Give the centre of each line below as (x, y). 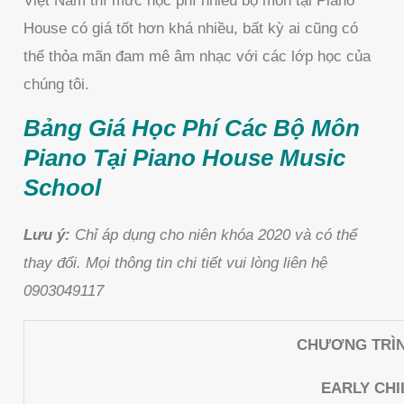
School (63, 188)
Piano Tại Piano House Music (185, 158)
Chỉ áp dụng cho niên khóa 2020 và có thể (214, 235)
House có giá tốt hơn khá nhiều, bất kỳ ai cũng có (191, 29)
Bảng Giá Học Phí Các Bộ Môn (192, 129)
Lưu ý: (47, 235)
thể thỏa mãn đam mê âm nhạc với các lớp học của (197, 57)
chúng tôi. (57, 85)
